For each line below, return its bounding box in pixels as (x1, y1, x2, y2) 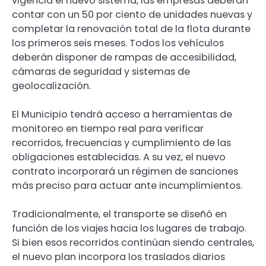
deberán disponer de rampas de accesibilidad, (12, 50, 236, 64)
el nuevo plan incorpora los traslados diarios (12, 249, 225, 264)
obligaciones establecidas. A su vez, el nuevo (12, 150, 226, 164)
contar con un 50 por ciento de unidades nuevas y (12, 7, 252, 21)
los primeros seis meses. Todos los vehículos (12, 36, 224, 50)
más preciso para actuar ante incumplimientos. (12, 178, 242, 192)
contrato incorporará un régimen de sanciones (12, 164, 238, 178)
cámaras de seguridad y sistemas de (12, 64, 190, 78)
